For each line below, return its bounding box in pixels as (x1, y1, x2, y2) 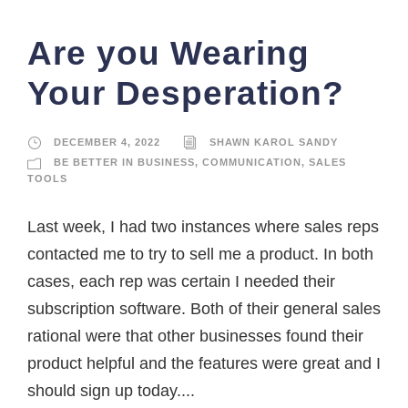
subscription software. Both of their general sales (27, 300, 381, 319)
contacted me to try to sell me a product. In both (27, 245, 373, 264)
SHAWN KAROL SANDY (209, 137, 338, 148)
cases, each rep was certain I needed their (27, 272, 335, 291)
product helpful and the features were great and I (27, 354, 381, 373)
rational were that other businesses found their (27, 327, 363, 346)
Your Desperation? (27, 75, 344, 113)
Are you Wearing (27, 35, 310, 73)
